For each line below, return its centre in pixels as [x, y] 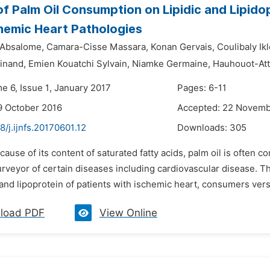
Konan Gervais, [183, 47]
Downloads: [203, 128]
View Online [128, 213]
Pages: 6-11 [202, 88]
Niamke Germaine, [171, 64]
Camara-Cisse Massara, [97, 47]
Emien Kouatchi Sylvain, [79, 64]
